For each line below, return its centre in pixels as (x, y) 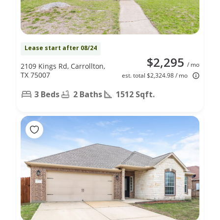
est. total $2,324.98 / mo (155, 75)
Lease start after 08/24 (61, 48)
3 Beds (47, 94)
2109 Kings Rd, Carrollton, (63, 66)
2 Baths (88, 94)
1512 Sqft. (135, 94)
